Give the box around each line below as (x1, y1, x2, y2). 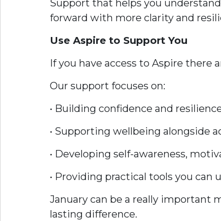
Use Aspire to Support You (50, 35, 187, 46)
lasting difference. (50, 208, 137, 220)
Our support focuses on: (50, 80, 165, 92)
